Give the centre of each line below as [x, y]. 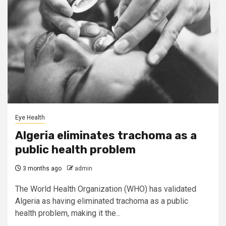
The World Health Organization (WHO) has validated [106, 189]
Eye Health [30, 118]
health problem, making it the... [68, 213]
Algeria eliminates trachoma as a [106, 135]
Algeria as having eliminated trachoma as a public [102, 201]
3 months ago [41, 168]
